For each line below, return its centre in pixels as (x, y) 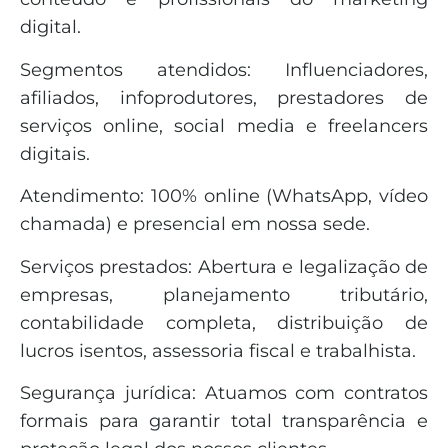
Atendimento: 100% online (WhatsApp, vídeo (224, 196)
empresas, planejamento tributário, (224, 294)
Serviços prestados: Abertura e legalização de (224, 266)
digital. (50, 27)
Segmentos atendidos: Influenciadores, (224, 69)
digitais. (55, 153)
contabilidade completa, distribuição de (224, 322)
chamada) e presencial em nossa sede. (195, 224)
